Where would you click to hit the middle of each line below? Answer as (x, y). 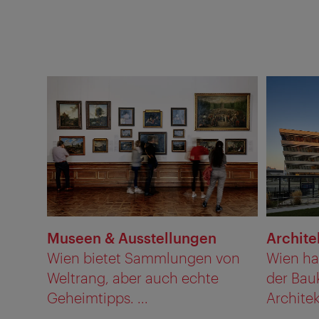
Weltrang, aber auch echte (133, 277)
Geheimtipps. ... (98, 297)
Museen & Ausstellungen (132, 237)
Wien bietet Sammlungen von (143, 257)
